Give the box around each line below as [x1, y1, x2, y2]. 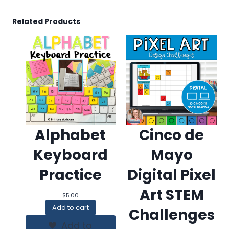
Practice [39, 165, 102, 185]
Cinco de [139, 125, 204, 145]
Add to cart [52, 202, 89, 212]
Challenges [128, 204, 215, 225]
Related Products [12, 16, 80, 27]
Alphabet [35, 125, 106, 145]
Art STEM [139, 185, 204, 205]
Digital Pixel [127, 165, 216, 185]
